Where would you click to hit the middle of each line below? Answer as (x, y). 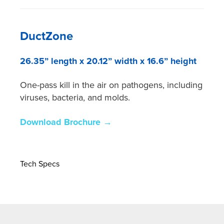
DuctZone (47, 36)
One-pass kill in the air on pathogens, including (111, 85)
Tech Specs (40, 164)
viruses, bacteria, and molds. (75, 98)
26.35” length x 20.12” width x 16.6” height (108, 61)
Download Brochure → (66, 122)
